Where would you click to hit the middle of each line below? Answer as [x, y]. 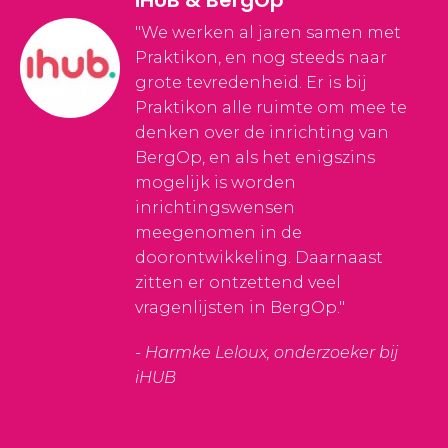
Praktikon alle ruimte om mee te [271, 107]
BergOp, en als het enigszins [255, 157]
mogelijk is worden [215, 182]
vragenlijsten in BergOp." [240, 307]
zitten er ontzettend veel [238, 282]
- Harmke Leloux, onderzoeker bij [266, 352]
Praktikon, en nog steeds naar [261, 57]
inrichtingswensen [215, 207]
